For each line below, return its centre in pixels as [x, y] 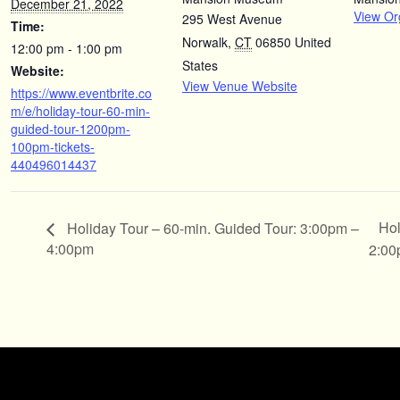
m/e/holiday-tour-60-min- [80, 111]
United [313, 42]
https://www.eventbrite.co [81, 93]
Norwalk [205, 42]
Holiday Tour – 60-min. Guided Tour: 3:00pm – [211, 228]
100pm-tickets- [53, 146]
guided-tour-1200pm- [71, 129]
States [200, 65]
